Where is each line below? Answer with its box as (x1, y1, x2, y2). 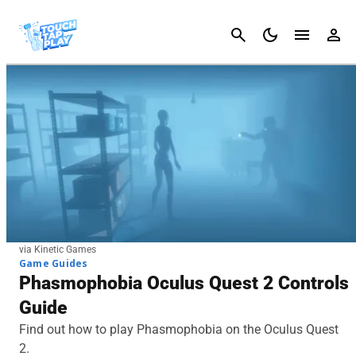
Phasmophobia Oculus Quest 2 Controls (19, 273, 349, 295)
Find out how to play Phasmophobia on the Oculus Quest (19, 322, 339, 338)
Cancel (311, 27, 350, 42)
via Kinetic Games (19, 244, 96, 256)
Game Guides (19, 257, 88, 271)
